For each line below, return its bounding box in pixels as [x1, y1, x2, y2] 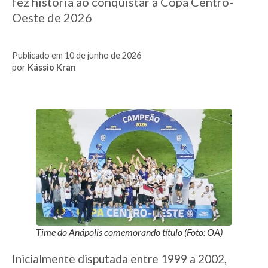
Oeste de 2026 [12, 10, 92, 25]
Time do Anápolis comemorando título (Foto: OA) [36, 226, 223, 237]
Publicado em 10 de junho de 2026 [12, 50, 141, 60]
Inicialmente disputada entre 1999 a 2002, [12, 251, 227, 266]
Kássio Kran [28, 62, 76, 72]
